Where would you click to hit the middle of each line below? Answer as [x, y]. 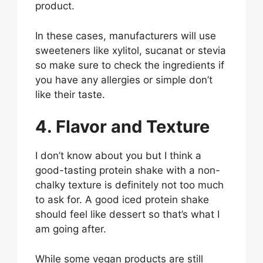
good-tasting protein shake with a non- [128, 171]
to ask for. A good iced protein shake [122, 200]
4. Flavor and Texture [122, 127]
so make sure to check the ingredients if [130, 65]
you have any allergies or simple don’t [124, 80]
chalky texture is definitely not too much [129, 185]
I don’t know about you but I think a [118, 156]
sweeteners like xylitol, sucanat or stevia [131, 50]
